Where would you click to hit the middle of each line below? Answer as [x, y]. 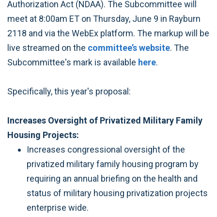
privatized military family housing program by [113, 164]
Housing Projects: [43, 135]
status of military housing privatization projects [117, 193]
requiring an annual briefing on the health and [112, 178]
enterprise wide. [60, 207]
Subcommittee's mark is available [73, 62]
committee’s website [129, 47]
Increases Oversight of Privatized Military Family [105, 120]
